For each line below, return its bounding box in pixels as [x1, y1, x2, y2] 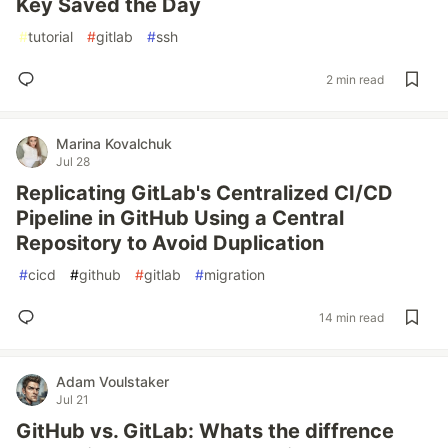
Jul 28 [56, 154, 90, 169]
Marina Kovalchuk [56, 135, 172, 152]
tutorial [28, 28, 73, 45]
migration [204, 266, 265, 283]
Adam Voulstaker [56, 373, 169, 390]
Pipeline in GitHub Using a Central [16, 206, 344, 230]
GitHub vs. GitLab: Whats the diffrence [16, 419, 394, 443]
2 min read [326, 71, 384, 87]
